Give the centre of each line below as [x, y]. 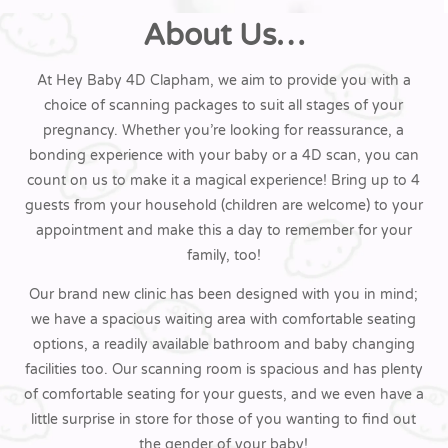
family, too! [223, 255]
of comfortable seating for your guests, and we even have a [223, 394]
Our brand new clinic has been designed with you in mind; [223, 294]
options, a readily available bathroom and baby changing [223, 344]
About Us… [223, 35]
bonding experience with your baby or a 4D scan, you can [223, 155]
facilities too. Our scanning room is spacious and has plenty [223, 369]
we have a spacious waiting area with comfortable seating [223, 319]
